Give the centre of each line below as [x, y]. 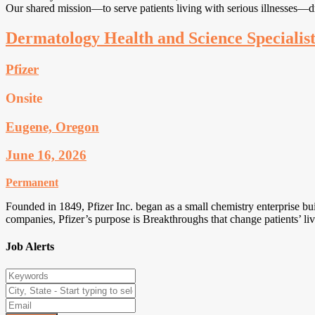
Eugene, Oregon [52, 127]
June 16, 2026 [46, 155]
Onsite [24, 98]
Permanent [32, 183]
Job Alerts [30, 247]
